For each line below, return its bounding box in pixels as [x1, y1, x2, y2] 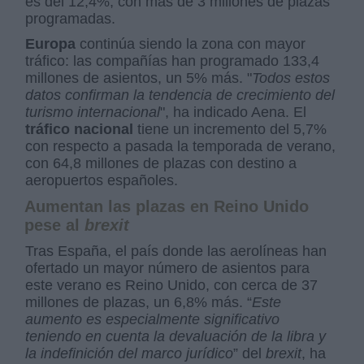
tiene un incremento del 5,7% [133, 120, 327, 137]
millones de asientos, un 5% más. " [25, 69, 253, 86]
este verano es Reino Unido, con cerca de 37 [25, 276, 318, 293]
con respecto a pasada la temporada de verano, [25, 137, 336, 154]
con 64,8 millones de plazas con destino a [25, 154, 297, 171]
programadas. [25, 10, 116, 27]
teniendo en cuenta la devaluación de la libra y [25, 327, 327, 344]
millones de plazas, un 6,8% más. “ [25, 293, 253, 310]
